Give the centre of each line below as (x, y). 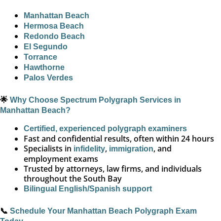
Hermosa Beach (54, 26)
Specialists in (49, 149)
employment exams (61, 159)
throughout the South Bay (73, 179)
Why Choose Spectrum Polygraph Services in (95, 100)
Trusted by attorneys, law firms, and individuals (113, 169)
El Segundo (46, 47)
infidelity (89, 149)
